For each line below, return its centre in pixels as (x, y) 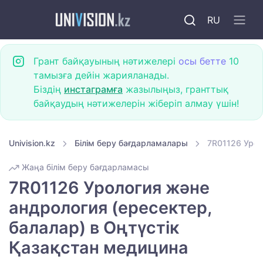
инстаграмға (93, 89)
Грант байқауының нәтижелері (106, 61)
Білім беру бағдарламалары (131, 143)
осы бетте (202, 61)
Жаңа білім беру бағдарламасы (84, 167)
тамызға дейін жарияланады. (101, 75)
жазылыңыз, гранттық (176, 89)
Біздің (49, 89)
